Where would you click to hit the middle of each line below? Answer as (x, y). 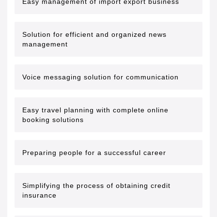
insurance (39, 195)
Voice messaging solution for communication (101, 77)
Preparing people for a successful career (94, 153)
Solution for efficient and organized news (94, 34)
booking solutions (53, 120)
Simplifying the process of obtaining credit (96, 186)
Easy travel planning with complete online (95, 110)
